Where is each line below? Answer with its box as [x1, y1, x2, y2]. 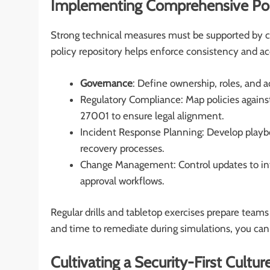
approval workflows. [80, 174, 165, 187]
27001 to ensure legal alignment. [80, 109, 224, 122]
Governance [80, 77, 133, 89]
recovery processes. [80, 142, 165, 154]
